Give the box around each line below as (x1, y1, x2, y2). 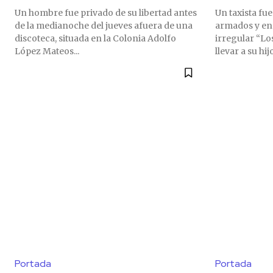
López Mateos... (15, 46, 79, 57)
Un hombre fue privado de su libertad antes (15, 7, 197, 19)
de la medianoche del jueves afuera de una (15, 20, 193, 32)
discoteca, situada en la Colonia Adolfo (15, 33, 176, 44)
